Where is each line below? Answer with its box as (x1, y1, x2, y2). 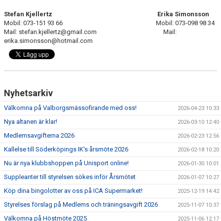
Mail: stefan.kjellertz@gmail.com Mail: (4, 28, 177, 36)
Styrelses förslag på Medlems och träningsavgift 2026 (4, 201, 158, 208)
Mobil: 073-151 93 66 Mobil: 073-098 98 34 (4, 19, 215, 27)
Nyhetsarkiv (4, 88, 53, 98)
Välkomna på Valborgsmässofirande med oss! (4, 104, 137, 111)
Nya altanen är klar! (4, 118, 57, 125)
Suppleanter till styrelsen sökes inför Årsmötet (4, 173, 136, 181)
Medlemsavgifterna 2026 (4, 132, 74, 139)
